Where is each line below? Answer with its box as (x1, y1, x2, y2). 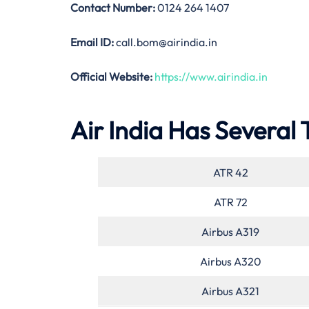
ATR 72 (213, 195, 248, 209)
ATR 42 (212, 165, 248, 179)
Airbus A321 (201, 283, 259, 298)
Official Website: (70, 69, 152, 83)
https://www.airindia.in (154, 69, 268, 83)
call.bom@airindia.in (114, 34, 217, 49)
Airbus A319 (201, 224, 259, 239)
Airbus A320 (199, 254, 261, 268)
